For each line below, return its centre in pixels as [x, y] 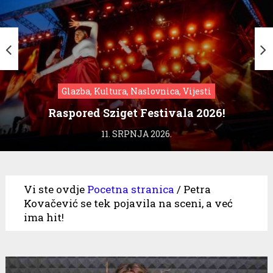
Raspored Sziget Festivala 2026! [136, 112]
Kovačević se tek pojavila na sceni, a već [128, 203]
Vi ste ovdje [54, 189]
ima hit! [44, 217]
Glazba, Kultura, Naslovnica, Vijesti [136, 91]
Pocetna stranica [130, 189]
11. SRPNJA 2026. [136, 133]
